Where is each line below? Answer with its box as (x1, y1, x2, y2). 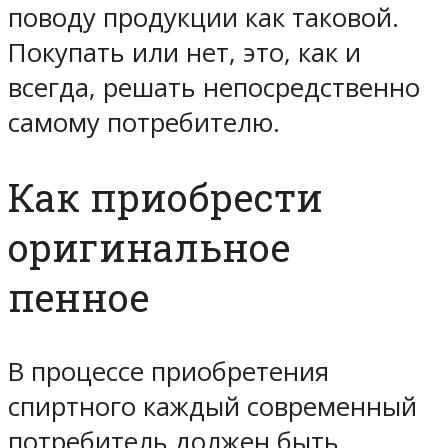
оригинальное (8, 221, 290, 272)
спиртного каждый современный (8, 388, 417, 424)
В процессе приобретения (8, 353, 329, 389)
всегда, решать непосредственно (8, 69, 420, 105)
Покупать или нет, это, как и (8, 34, 361, 70)
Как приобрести (8, 171, 323, 222)
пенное (8, 271, 149, 322)
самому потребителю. (8, 104, 280, 140)
